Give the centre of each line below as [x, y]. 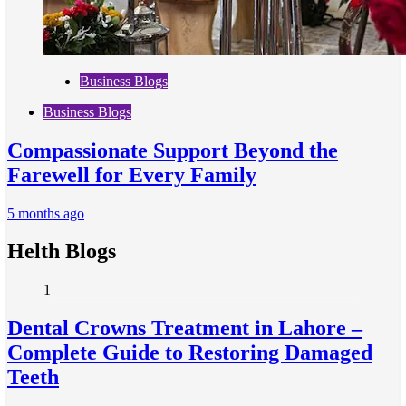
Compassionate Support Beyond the [173, 150]
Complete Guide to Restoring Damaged [190, 353]
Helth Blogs [62, 251]
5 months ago [46, 213]
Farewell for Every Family [132, 174]
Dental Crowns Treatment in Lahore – [185, 329]
